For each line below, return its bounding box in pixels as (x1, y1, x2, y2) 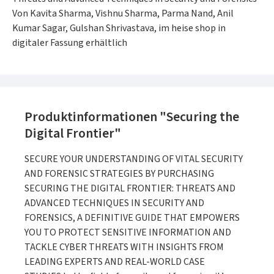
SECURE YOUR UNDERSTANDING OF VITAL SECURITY (24, 152, 243, 166)
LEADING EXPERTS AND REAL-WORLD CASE (24, 255, 205, 268)
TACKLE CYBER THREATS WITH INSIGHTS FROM (24, 240, 224, 254)
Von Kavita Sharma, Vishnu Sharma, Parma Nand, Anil (12, 7, 234, 20)
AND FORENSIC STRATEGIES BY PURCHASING (24, 167, 214, 180)
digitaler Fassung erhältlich (12, 36, 127, 50)
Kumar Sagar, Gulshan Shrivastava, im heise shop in (12, 21, 226, 35)
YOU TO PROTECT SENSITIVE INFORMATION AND (24, 226, 231, 239)
